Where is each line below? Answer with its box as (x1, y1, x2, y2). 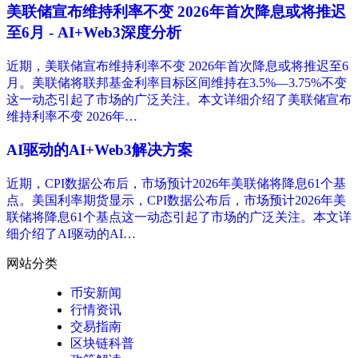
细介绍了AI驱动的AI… (6, 227, 136, 241)
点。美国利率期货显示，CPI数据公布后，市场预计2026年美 (6, 193, 346, 208)
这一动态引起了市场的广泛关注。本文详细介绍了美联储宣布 (6, 92, 352, 106)
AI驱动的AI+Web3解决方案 (6, 141, 193, 159)
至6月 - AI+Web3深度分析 (6, 23, 181, 41)
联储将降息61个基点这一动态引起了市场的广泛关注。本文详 (6, 210, 352, 225)
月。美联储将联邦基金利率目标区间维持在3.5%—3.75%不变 (6, 75, 347, 89)
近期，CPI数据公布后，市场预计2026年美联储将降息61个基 (6, 177, 346, 191)
